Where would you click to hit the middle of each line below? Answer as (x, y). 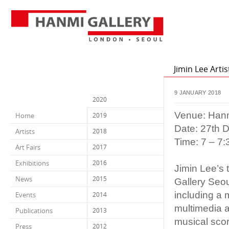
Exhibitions (32, 163)
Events (26, 195)
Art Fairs (28, 147)
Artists (25, 131)
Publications (34, 211)
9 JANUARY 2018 (198, 93)
